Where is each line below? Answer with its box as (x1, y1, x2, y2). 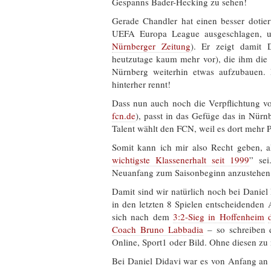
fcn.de (112, 109, 135, 122)
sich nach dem (112, 210, 173, 223)
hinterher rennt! (112, 77, 171, 90)
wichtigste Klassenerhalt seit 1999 (112, 153, 249, 166)
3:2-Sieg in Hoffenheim (173, 210, 264, 223)
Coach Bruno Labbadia (112, 223, 203, 235)
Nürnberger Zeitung (112, 39, 191, 52)
